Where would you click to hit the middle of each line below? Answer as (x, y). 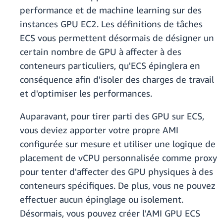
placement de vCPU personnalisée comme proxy (118, 158)
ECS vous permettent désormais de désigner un (117, 38)
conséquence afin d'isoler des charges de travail (117, 80)
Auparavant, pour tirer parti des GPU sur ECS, (112, 116)
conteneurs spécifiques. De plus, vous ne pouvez (118, 186)
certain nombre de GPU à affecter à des (101, 52)
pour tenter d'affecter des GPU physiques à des (116, 172)
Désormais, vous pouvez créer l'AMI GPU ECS (110, 213)
